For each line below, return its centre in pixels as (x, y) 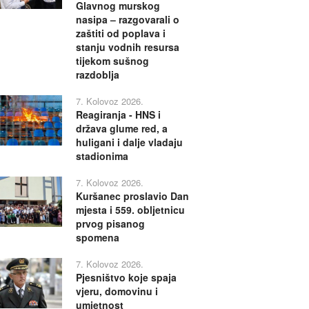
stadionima (102, 156)
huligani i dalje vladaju (129, 142)
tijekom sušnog (112, 61)
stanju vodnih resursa (127, 47)
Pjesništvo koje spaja (126, 277)
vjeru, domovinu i (117, 291)
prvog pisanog (110, 223)
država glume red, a (121, 128)
